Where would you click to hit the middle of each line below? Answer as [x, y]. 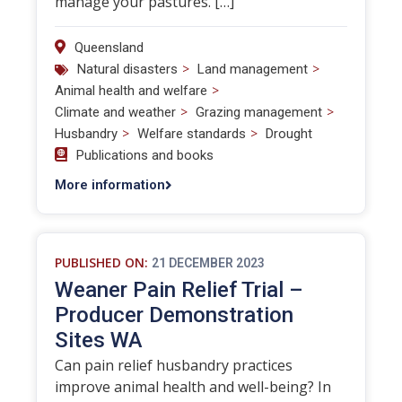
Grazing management [259, 112]
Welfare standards [192, 134]
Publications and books [145, 155]
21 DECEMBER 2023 [208, 263]
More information [110, 185]
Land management [253, 69]
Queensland [109, 48]
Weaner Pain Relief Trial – [179, 290]
